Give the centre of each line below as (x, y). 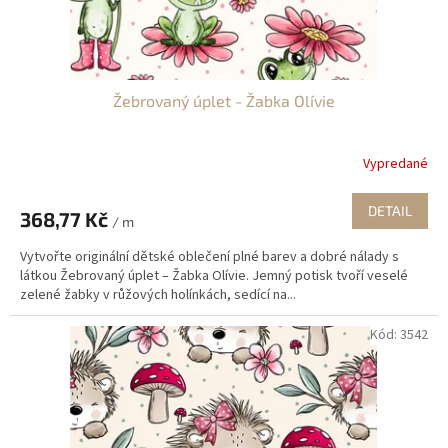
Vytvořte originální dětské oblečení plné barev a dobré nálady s (209, 257)
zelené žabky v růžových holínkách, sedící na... (158, 295)
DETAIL (390, 211)
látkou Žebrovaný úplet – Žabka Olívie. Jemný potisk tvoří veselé (214, 276)
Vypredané (395, 163)
